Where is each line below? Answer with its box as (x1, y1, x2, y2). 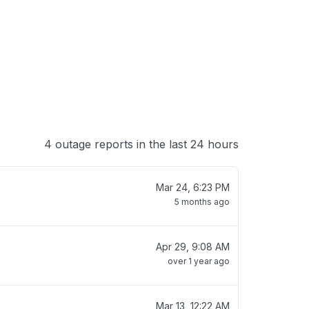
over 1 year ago (168, 256, 230, 266)
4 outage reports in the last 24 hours (44, 137, 239, 151)
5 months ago (175, 197, 230, 207)
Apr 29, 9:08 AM (156, 241, 230, 252)
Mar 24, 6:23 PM (156, 181, 230, 193)
